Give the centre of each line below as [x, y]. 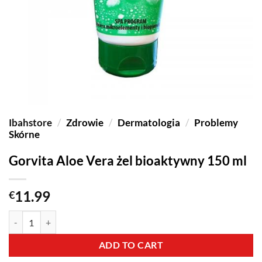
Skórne [24, 134]
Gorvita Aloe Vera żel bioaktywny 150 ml [128, 161]
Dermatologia [149, 123]
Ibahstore [30, 123]
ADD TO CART [131, 245]
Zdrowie [85, 123]
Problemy [216, 123]
